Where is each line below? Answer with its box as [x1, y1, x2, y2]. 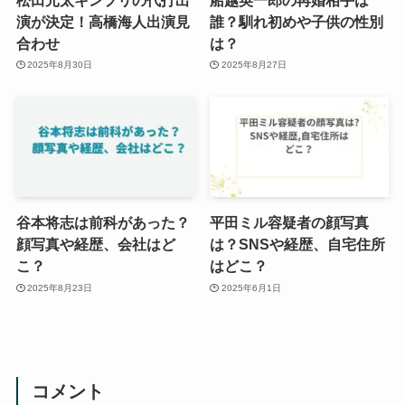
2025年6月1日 [221, 282, 281, 293]
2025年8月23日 [27, 282, 93, 293]
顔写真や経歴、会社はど [15, 236, 175, 253]
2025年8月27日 [221, 60, 287, 71]
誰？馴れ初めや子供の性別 [210, 13, 384, 30]
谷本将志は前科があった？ [15, 214, 190, 231]
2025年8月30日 [27, 60, 93, 71]
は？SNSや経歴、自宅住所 [210, 236, 386, 253]
